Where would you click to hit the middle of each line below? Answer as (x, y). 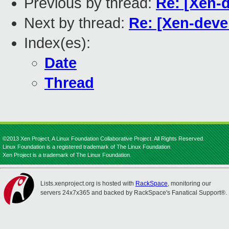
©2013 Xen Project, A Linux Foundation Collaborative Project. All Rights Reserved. (104, 139)
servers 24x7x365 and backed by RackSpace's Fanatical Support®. (134, 193)
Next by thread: (76, 23)
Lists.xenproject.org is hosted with (88, 184)
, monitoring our (189, 184)
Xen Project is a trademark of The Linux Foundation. (67, 155)
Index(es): (57, 43)
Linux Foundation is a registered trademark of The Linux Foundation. (87, 147)
